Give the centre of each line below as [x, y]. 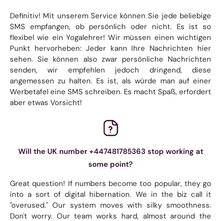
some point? [110, 164]
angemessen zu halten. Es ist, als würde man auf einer [110, 81]
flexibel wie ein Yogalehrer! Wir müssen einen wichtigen [110, 37]
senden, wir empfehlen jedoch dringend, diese [110, 70]
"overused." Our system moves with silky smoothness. [110, 205]
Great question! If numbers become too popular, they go [110, 183]
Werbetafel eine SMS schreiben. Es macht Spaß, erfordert [110, 92]
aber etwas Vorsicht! [46, 102]
